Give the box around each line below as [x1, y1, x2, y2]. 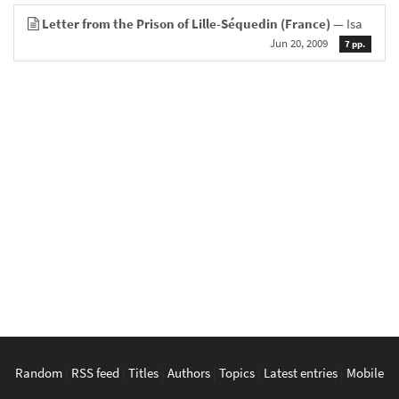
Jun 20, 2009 [269, 36, 328, 51]
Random [15, 364, 62, 381]
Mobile [346, 364, 384, 381]
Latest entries [264, 364, 338, 381]
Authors [167, 364, 210, 381]
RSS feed [71, 364, 119, 381]
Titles [128, 364, 159, 381]
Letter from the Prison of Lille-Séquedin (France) [42, 15, 330, 32]
